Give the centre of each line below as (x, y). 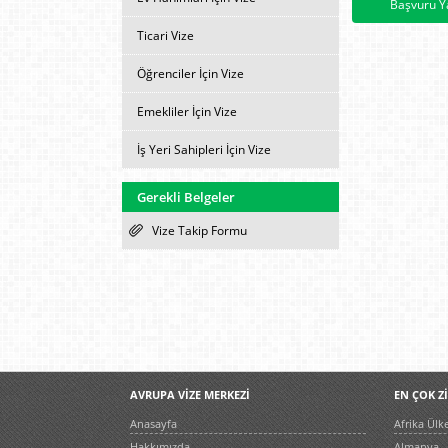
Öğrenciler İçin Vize (190, 73)
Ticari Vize (165, 35)
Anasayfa (153, 423)
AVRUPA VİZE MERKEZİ (190, 394)
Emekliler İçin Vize (187, 111)
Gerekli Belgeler (186, 197)
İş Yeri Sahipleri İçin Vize (204, 149)
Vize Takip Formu (199, 230)
